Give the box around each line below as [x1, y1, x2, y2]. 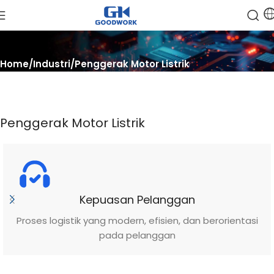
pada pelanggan [98, 229, 176, 242]
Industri [33, 57, 70, 70]
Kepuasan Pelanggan [79, 192, 195, 207]
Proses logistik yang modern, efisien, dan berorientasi [16, 214, 258, 227]
